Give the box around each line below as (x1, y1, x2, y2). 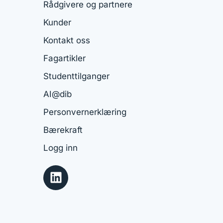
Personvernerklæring (43, 107, 126, 117)
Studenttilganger (43, 71, 110, 81)
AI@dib (43, 89, 72, 99)
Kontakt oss (43, 35, 90, 45)
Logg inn (43, 142, 78, 153)
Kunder (43, 17, 71, 27)
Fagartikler (43, 53, 86, 63)
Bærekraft (43, 124, 83, 135)
